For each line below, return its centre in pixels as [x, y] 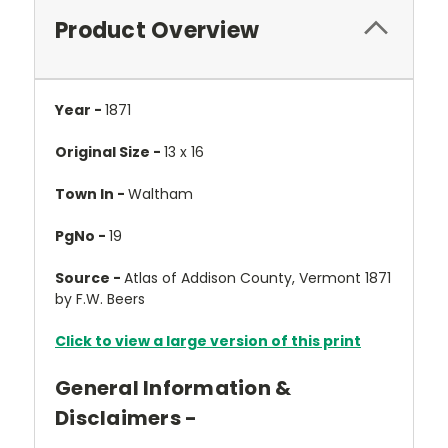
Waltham [160, 194]
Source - [89, 278]
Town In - [91, 194]
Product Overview [157, 30]
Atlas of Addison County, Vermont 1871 [257, 278]
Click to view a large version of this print [208, 341]
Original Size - [109, 152]
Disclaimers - [126, 418]
